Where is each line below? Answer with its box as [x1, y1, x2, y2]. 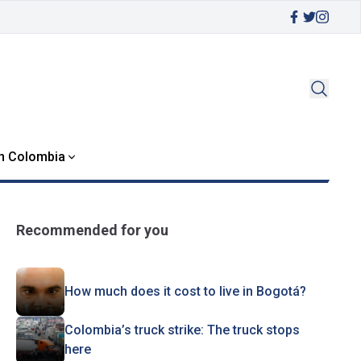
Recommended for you [15, 222, 168, 239]
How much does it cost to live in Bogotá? [64, 284, 306, 299]
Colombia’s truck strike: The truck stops [64, 322, 300, 338]
